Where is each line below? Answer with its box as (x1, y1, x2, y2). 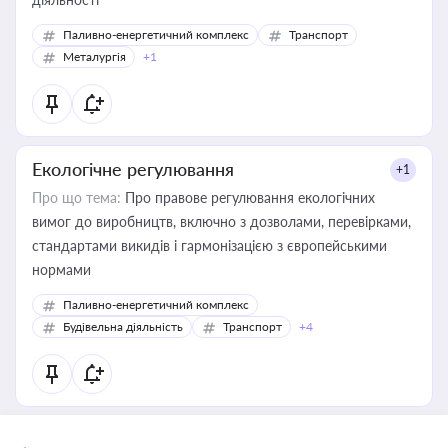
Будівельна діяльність (63, 319, 183, 334)
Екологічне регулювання (32, 158, 234, 180)
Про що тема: (32, 189, 121, 206)
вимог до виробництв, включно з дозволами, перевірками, (32, 213, 411, 230)
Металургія (63, 49, 126, 64)
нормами (32, 261, 91, 278)
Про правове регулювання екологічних (121, 189, 375, 206)
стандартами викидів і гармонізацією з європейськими (32, 237, 387, 254)
